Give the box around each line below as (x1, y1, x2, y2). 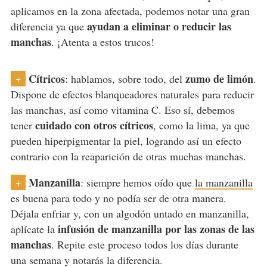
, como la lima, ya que (153, 118, 250, 133)
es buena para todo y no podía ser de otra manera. (10, 191, 226, 206)
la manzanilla (194, 175, 253, 190)
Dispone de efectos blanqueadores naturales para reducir (10, 87, 254, 102)
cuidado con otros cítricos (35, 117, 153, 133)
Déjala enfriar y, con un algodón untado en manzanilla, (10, 206, 249, 221)
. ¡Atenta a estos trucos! (51, 35, 154, 49)
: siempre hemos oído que (80, 175, 195, 190)
